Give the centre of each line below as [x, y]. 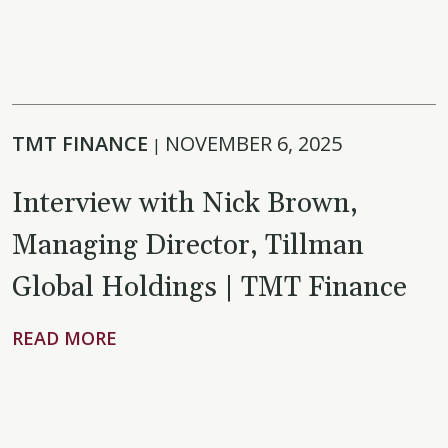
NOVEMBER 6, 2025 [253, 143]
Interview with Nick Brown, [185, 204]
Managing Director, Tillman [188, 246]
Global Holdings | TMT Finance [209, 288]
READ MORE [64, 338]
